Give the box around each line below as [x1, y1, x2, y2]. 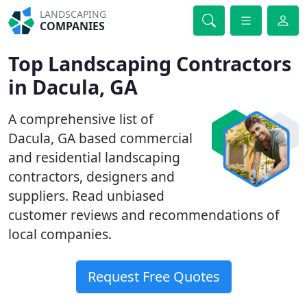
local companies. [8, 225, 112, 243]
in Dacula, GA [8, 73, 138, 100]
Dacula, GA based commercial [8, 129, 193, 147]
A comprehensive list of [8, 110, 153, 128]
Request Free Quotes [87, 267, 220, 286]
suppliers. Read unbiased [8, 186, 164, 205]
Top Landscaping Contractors [8, 50, 291, 77]
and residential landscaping [8, 148, 180, 167]
